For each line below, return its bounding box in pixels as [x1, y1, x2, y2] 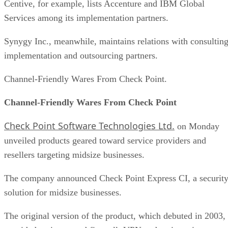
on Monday [175, 121, 219, 131]
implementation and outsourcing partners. [4, 50, 158, 61]
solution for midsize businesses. [4, 187, 122, 197]
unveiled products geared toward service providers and [4, 135, 206, 146]
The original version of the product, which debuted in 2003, [4, 210, 225, 221]
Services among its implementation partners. [4, 12, 168, 23]
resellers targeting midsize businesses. [4, 149, 145, 160]
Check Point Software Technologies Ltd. [4, 119, 175, 132]
